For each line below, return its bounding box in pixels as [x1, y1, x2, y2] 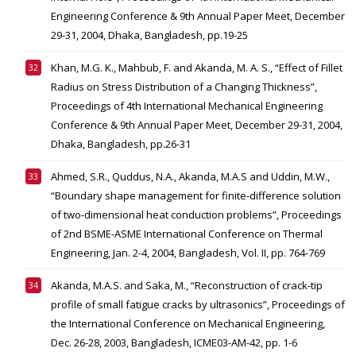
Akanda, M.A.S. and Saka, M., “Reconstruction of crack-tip [51, 278, 323, 293]
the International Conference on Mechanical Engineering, [51, 316, 325, 331]
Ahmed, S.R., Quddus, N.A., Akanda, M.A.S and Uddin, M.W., [51, 169, 330, 184]
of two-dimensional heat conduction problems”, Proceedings [51, 207, 342, 222]
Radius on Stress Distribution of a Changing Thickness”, [51, 79, 317, 95]
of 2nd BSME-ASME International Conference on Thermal [51, 226, 323, 242]
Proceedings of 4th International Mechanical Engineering [51, 99, 323, 114]
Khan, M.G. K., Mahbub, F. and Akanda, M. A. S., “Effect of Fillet [51, 60, 342, 75]
